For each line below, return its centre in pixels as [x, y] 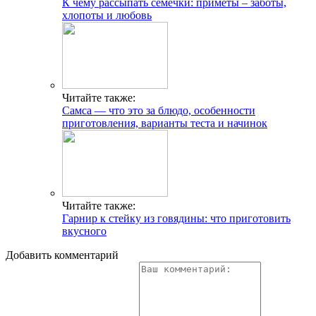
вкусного [84, 231]
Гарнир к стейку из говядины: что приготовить [176, 219]
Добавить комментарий [62, 255]
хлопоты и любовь [107, 16]
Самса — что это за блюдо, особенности [159, 111]
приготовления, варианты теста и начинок [165, 123]
